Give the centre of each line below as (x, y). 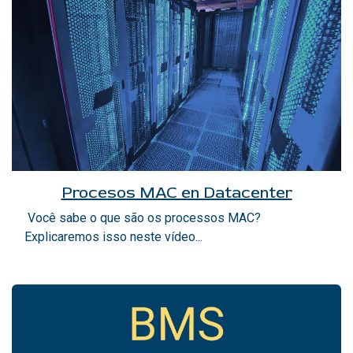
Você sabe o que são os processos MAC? (143, 218)
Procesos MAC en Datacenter (176, 193)
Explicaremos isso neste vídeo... (113, 237)
